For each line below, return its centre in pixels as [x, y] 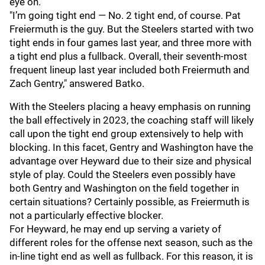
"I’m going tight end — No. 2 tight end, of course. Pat [125, 15]
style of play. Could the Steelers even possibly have [122, 174]
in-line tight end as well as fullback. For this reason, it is [131, 256]
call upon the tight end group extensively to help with [126, 134]
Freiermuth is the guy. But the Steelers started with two [132, 29]
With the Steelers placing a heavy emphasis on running [130, 106]
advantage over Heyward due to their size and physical [130, 161]
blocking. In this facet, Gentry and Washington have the [131, 147]
